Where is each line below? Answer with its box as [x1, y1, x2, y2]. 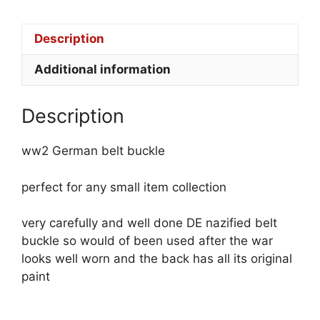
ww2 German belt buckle [21, 144, 165, 159]
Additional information [34, 62, 171, 77]
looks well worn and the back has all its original [21, 251, 292, 266]
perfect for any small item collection [21, 179, 226, 194]
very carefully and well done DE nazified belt [21, 216, 277, 231]
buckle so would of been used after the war [21, 234, 273, 249]
